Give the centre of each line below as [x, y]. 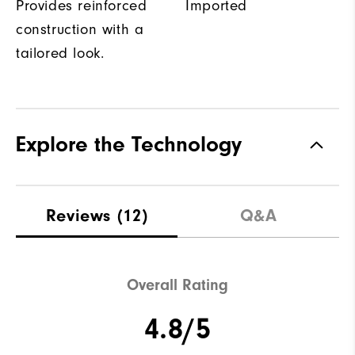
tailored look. [60, 53]
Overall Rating [177, 285]
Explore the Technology [129, 144]
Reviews [78, 215]
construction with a [80, 29]
